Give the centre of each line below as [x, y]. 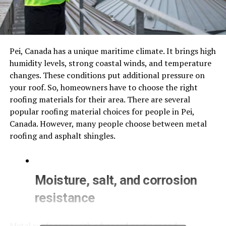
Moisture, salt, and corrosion [116, 180]
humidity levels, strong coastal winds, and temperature [110, 63]
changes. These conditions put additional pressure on [107, 75]
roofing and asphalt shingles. [62, 135]
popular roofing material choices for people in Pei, [102, 111]
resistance [65, 197]
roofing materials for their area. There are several [100, 99]
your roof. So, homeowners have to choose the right [103, 87]
